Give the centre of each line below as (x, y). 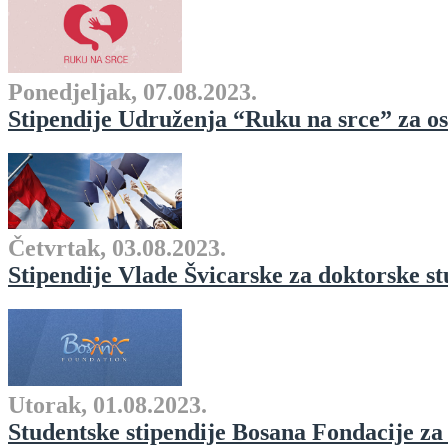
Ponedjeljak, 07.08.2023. (132, 91)
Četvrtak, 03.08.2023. (117, 248)
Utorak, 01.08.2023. (107, 404)
